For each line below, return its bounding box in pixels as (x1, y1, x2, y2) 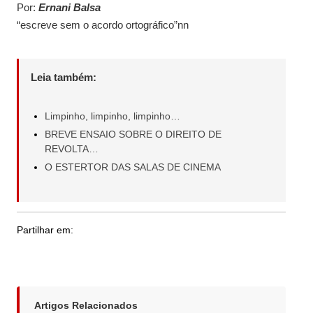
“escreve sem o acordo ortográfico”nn (17, 18, 189, 31)
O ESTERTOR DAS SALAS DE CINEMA (44, 161, 221, 173)
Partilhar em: (17, 224, 73, 235)
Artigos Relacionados (34, 300, 138, 312)
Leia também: (30, 71, 96, 83)
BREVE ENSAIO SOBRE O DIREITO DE (44, 128, 221, 140)
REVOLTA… (44, 143, 99, 154)
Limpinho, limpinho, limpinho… (44, 110, 180, 122)
